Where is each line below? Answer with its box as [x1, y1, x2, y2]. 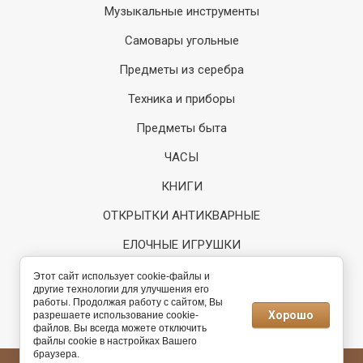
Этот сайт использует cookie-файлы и [33, 271, 210, 282]
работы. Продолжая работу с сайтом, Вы [33, 297, 223, 308]
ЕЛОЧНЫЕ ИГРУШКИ [122, 237, 241, 252]
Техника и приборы [128, 92, 235, 106]
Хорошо [268, 309, 314, 322]
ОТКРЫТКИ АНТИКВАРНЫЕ [103, 208, 260, 223]
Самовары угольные [124, 33, 239, 48]
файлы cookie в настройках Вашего [33, 335, 197, 347]
